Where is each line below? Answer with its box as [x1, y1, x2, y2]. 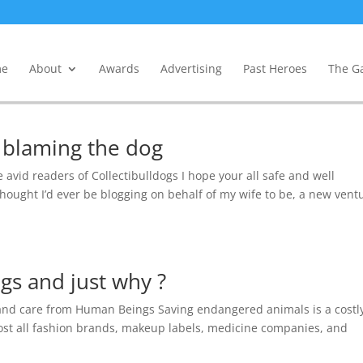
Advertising [160, 61, 222, 76]
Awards [98, 61, 139, 76]
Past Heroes [242, 61, 307, 76]
